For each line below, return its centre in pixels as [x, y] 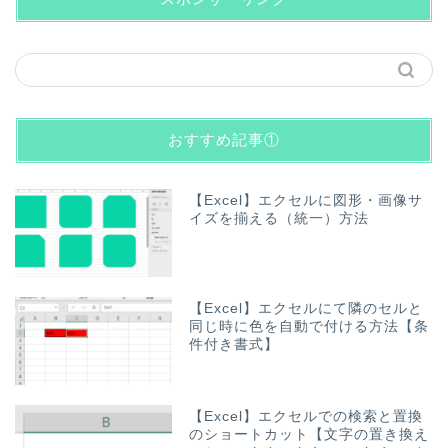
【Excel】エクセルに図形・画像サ [306, 201]
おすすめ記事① [224, 140]
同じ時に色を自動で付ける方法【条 [309, 327]
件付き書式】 [234, 345]
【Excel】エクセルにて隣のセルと [306, 309]
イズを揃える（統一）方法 [279, 219]
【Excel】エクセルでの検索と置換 [306, 417]
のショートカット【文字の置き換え [309, 435]
